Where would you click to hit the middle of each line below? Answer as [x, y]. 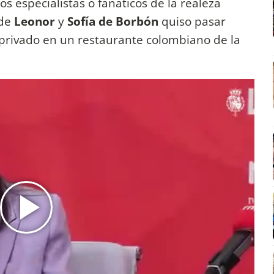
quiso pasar [194, 21]
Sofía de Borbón [114, 21]
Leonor [36, 21]
